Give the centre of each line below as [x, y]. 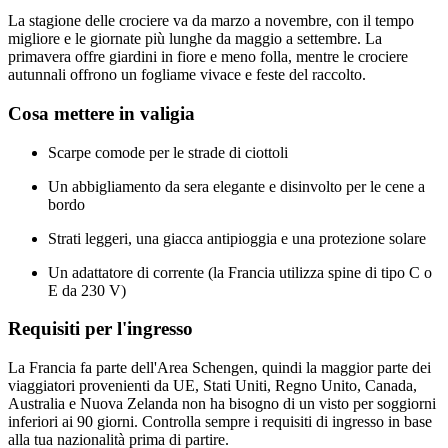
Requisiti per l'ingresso [100, 329]
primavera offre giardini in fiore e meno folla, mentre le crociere [208, 57]
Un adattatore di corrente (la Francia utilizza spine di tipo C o [240, 272]
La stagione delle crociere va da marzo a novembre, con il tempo [211, 21]
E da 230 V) [87, 290]
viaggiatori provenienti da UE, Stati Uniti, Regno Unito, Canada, [212, 386]
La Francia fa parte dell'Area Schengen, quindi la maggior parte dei [219, 368]
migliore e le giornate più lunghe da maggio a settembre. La [195, 39]
